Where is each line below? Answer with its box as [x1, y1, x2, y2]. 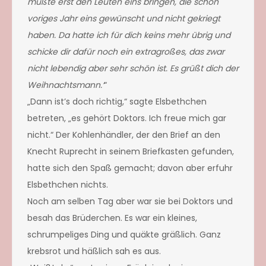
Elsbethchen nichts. [27, 178, 108, 191]
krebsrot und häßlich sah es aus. [27, 245, 161, 257]
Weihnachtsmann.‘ [27, 78, 104, 91]
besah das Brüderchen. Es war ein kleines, [27, 211, 197, 224]
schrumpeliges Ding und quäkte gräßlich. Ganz [27, 228, 221, 240]
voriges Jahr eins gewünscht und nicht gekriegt [27, 12, 220, 24]
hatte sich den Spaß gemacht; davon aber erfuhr [27, 161, 233, 174]
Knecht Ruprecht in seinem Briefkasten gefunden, [27, 145, 234, 157]
